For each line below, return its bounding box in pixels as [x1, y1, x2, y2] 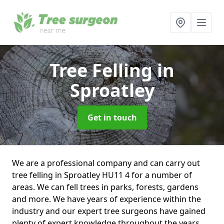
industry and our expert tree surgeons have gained [12, 205, 205, 216]
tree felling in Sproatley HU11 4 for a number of [12, 169, 192, 180]
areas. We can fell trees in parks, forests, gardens [12, 181, 198, 192]
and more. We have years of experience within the [12, 193, 201, 204]
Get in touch [87, 112, 137, 123]
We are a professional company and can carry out [12, 157, 200, 168]
